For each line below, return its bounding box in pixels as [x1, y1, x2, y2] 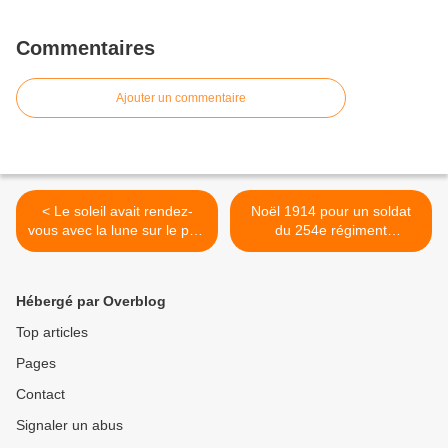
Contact [16, 386, 65, 403]
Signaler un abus [16, 417, 123, 434]
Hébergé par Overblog [16, 293, 166, 310]
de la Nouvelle [72, 241, 162, 258]
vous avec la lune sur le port [28, 222, 206, 239]
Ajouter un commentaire [116, 91, 246, 106]
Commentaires [16, 37, 155, 60]
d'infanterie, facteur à [264, 241, 398, 258]
